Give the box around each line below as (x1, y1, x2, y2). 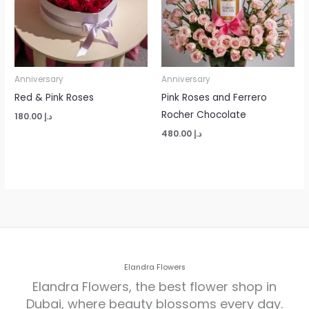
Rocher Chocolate (161, 108, 246, 121)
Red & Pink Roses (14, 90, 94, 104)
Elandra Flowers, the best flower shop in (32, 278, 277, 296)
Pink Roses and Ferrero (161, 90, 267, 104)
